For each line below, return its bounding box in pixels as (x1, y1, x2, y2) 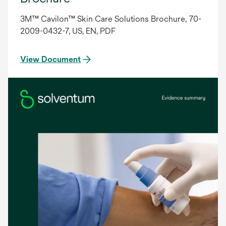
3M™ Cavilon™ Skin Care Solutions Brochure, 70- (20, 14, 201, 24)
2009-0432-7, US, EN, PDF (20, 26, 116, 36)
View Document (20, 54, 81, 64)
